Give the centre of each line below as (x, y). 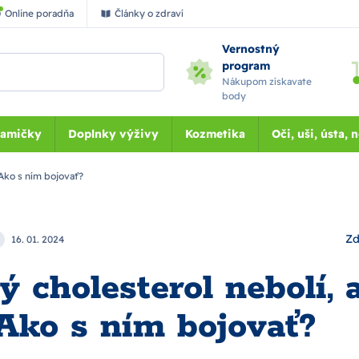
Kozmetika (215, 134)
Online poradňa (39, 13)
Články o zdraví (149, 13)
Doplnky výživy (113, 134)
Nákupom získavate (267, 81)
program (246, 66)
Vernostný (251, 49)
